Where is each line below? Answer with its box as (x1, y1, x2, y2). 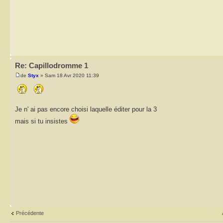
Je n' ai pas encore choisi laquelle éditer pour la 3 (15, 105, 157, 113)
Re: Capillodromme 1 (15, 61, 88, 70)
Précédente (16, 210, 44, 216)
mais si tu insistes (15, 117, 70, 125)
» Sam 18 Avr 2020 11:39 (39, 72, 99, 78)
